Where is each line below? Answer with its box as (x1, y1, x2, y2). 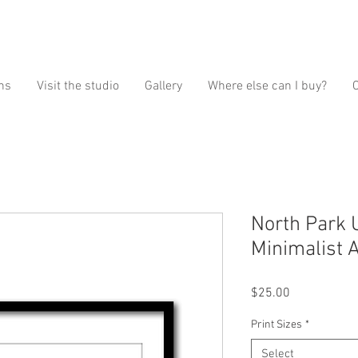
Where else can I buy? (208, 78, 327, 94)
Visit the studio (37, 78, 119, 94)
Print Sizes (251, 317, 302, 332)
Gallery (145, 78, 182, 94)
